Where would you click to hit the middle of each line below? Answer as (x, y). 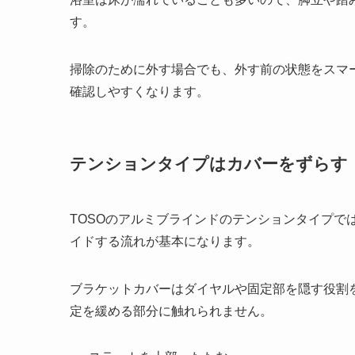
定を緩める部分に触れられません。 (171, 311)
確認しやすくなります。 (139, 92)
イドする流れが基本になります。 (165, 242)
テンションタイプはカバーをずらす (209, 164)
